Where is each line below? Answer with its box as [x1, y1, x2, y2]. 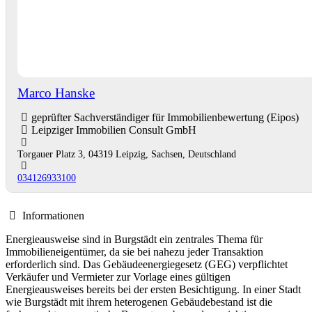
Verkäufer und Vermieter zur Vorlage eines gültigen [6, 270, 231, 283]
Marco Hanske [17, 85, 95, 100]
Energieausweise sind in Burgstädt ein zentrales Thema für [6, 233, 263, 245]
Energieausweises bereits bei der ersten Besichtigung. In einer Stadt [6, 283, 301, 295]
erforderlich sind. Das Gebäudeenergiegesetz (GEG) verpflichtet [6, 258, 288, 270]
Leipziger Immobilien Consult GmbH [31, 123, 196, 136]
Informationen [19, 209, 84, 221]
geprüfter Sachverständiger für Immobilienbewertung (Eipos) [31, 111, 299, 123]
